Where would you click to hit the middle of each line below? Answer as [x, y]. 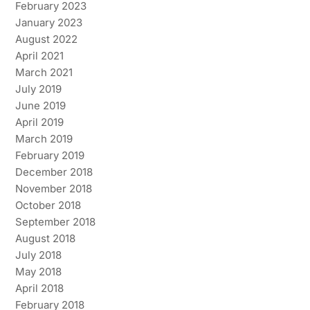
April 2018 [39, 288]
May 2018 [38, 271]
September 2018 [55, 221]
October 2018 [48, 205]
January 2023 [48, 22]
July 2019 [38, 89]
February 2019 [49, 155]
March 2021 [44, 72]
